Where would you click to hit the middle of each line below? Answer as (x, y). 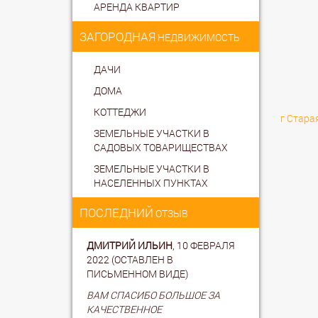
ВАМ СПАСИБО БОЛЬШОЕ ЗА (153, 295)
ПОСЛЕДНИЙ (116, 212)
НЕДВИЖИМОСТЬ (198, 37)
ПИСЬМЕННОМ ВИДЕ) (137, 273)
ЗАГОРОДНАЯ (117, 36)
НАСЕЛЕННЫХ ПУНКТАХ (151, 182)
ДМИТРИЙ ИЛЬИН (130, 245)
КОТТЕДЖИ (120, 111)
